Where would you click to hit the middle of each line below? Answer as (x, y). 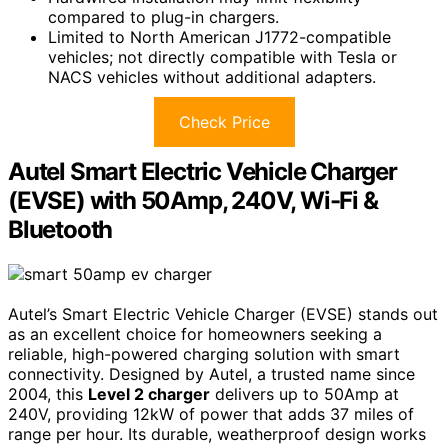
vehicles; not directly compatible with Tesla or (222, 57)
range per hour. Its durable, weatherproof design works (217, 433)
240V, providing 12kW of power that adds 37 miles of (211, 413)
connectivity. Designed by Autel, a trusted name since (211, 373)
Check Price (224, 122)
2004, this (48, 393)
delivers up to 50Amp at (304, 393)
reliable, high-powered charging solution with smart (204, 353)
